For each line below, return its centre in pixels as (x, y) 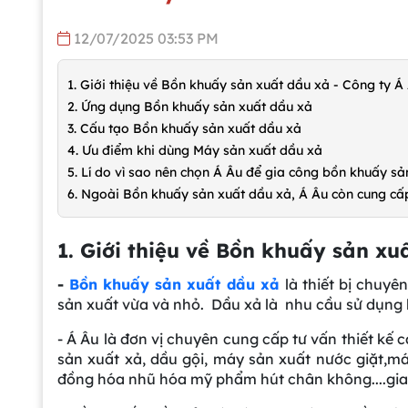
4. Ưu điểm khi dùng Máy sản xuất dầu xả (195, 150)
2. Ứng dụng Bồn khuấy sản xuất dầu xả (190, 106)
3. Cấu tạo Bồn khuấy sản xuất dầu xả (184, 128)
